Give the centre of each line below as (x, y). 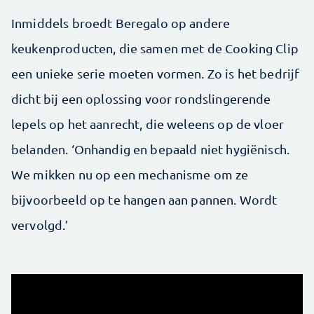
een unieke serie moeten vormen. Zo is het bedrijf (156, 74)
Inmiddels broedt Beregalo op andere (121, 23)
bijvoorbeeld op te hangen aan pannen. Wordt (144, 200)
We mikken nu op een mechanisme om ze (130, 175)
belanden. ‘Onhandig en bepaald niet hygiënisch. (151, 149)
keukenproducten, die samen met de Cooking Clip (155, 48)
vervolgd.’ (40, 225)
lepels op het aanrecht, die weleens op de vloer (148, 124)
